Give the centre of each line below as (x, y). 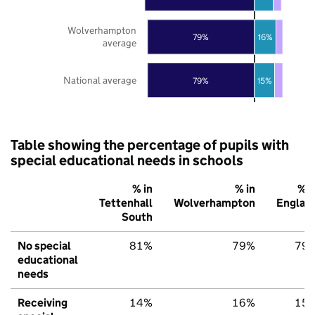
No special (44, 245)
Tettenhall (126, 202)
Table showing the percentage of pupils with (150, 144)
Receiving (43, 302)
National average (100, 80)
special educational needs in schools (127, 160)
